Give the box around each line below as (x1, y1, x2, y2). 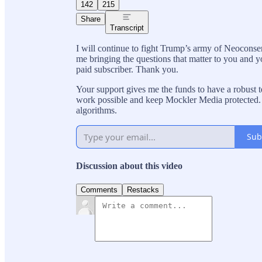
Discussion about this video (76, 161, 182, 171)
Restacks (127, 185, 159, 195)
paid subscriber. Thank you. (76, 64, 178, 74)
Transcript (110, 23, 144, 32)
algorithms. (76, 105, 117, 115)
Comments (81, 185, 118, 195)
